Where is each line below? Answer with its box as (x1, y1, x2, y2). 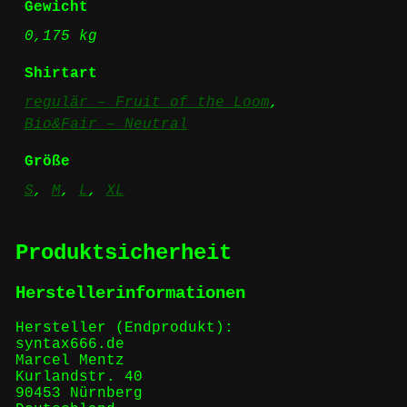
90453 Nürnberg (15, 385, 143, 402)
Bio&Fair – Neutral (24, 115, 188, 133)
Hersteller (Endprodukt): (15, 320, 233, 337)
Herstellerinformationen (15, 283, 245, 303)
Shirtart (24, 65, 97, 82)
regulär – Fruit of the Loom (24, 94, 270, 111)
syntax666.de (15, 336, 124, 353)
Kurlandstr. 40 (15, 369, 143, 386)
